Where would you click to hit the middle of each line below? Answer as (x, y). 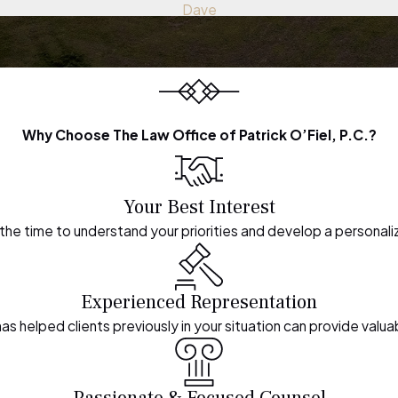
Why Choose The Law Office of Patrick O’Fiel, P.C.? (199, 135)
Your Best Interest (199, 207)
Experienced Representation (199, 302)
